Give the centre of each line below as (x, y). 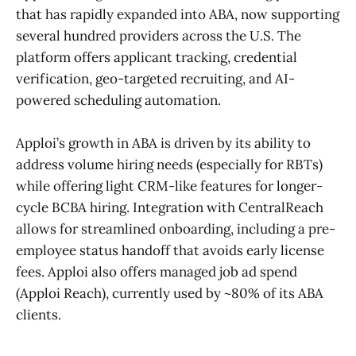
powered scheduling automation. (118, 101)
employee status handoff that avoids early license (170, 251)
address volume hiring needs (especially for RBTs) (169, 165)
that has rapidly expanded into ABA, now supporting (178, 15)
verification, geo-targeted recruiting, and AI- (155, 79)
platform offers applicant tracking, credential (157, 58)
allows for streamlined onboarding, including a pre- (176, 229)
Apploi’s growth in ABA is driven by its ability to (163, 143)
